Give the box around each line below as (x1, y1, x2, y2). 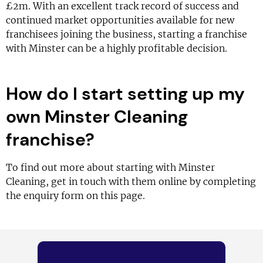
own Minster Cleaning (6, 105, 188, 128)
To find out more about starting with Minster (6, 161, 215, 173)
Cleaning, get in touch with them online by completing (6, 176, 256, 187)
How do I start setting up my (6, 82, 245, 105)
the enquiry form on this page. (6, 190, 145, 201)
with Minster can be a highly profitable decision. (6, 42, 227, 54)
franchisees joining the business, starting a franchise (6, 28, 247, 40)
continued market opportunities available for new (6, 14, 234, 26)
